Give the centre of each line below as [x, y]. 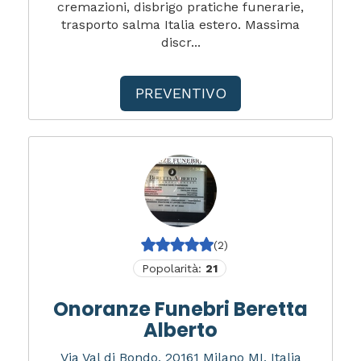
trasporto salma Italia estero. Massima [180, 24]
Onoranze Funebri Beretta [180, 309]
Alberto [180, 330]
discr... [180, 42]
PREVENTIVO [180, 93]
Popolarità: [174, 268]
